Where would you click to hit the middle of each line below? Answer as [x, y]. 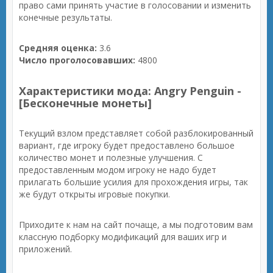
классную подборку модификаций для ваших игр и [123, 237]
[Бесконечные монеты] [85, 103]
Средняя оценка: [58, 48]
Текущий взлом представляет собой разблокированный [136, 133]
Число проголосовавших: [77, 60]
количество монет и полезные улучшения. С [111, 158]
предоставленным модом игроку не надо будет [118, 170]
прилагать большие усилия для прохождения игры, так [133, 182]
